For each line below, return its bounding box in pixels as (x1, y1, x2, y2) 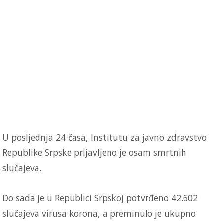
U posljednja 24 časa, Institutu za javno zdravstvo (2, 131, 207, 143)
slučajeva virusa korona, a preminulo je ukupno (2, 207, 196, 219)
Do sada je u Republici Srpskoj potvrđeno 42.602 (2, 191, 198, 204)
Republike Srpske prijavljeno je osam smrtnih (2, 146, 186, 158)
